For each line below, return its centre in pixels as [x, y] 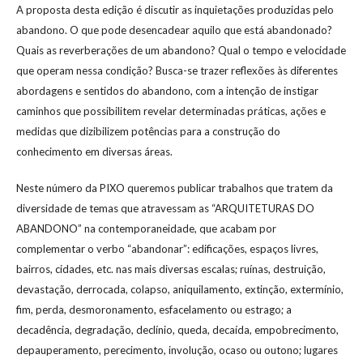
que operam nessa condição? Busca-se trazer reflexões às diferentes [177, 70]
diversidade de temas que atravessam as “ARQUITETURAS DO [165, 208]
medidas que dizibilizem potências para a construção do [148, 131]
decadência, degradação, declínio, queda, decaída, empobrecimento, [177, 329]
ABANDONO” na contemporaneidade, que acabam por [146, 228]
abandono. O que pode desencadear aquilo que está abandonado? [174, 30]
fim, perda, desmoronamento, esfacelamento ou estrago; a [154, 309]
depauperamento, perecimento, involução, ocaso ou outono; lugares [177, 350]
